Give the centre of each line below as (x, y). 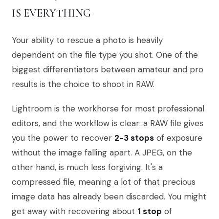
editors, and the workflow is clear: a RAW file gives (108, 123)
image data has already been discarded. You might (109, 196)
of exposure (178, 138)
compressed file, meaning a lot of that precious (104, 182)
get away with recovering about (75, 211)
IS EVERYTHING (51, 13)
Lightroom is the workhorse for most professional (108, 108)
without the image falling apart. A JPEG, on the (102, 152)
